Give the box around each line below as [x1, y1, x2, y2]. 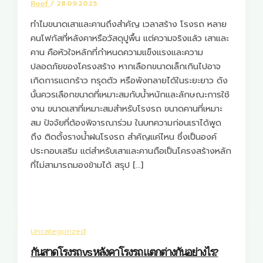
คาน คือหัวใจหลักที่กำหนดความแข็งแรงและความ [31, 46, 204, 59]
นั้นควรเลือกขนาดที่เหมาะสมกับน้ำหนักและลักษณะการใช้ [31, 88, 230, 102]
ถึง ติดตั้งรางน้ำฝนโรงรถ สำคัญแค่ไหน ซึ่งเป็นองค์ [31, 130, 217, 144]
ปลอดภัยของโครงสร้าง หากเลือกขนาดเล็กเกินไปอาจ [31, 60, 221, 73]
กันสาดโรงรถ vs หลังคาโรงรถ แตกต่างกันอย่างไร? [31, 245, 218, 259]
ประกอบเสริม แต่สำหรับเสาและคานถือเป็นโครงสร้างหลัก [31, 144, 232, 158]
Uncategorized [31, 225, 86, 237]
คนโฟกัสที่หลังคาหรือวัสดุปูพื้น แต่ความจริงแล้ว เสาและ [31, 32, 230, 45]
